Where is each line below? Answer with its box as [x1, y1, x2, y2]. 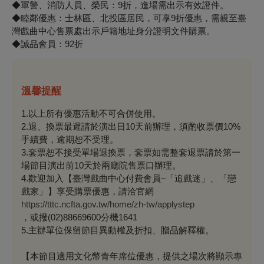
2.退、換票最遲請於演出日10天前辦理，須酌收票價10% [21, 121, 240, 131]
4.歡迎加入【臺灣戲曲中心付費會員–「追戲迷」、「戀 [21, 173, 236, 183]
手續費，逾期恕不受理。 [21, 134, 118, 144]
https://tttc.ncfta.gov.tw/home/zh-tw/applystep [21, 199, 194, 209]
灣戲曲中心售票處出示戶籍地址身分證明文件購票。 [12, 25, 215, 36]
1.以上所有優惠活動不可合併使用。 [21, 108, 161, 118]
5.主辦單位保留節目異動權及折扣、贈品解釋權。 [21, 225, 214, 235]
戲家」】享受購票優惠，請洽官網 [21, 186, 154, 196]
